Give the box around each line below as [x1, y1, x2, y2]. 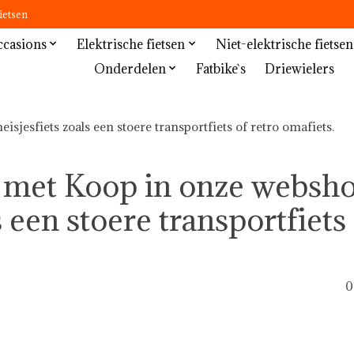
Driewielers [265, 59, 335, 77]
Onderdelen [93, 59, 166, 77]
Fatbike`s [196, 59, 247, 77]
